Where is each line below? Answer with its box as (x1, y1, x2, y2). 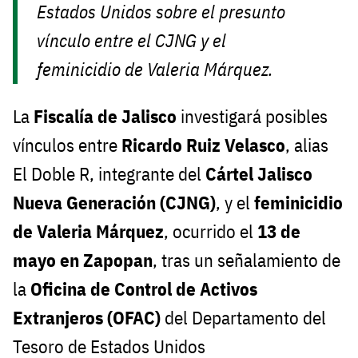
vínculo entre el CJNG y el (37, 29, 227, 53)
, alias (285, 133, 328, 157)
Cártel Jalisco (205, 162, 312, 186)
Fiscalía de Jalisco (34, 105, 177, 129)
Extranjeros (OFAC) (13, 306, 161, 330)
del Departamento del (161, 306, 326, 330)
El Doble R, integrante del (13, 162, 205, 186)
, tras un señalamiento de (153, 249, 340, 272)
